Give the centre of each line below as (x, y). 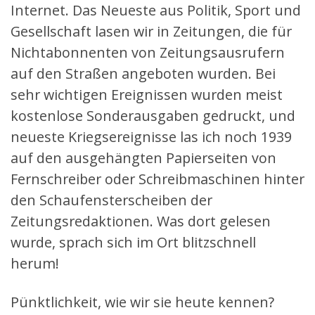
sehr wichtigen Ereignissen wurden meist (147, 95)
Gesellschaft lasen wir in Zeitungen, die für (151, 32)
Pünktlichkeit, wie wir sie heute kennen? (142, 302)
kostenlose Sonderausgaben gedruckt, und (153, 116)
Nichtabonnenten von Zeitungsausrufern (148, 53)
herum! (35, 264)
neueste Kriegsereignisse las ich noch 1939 (151, 137)
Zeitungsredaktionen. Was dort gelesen (141, 221)
